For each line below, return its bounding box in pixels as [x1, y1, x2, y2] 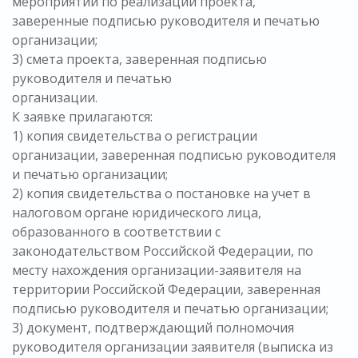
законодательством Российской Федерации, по [12, 242, 313, 261]
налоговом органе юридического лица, [12, 204, 261, 222]
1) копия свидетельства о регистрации [12, 127, 257, 145]
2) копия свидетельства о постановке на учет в [12, 185, 311, 203]
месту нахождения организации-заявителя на [12, 261, 301, 280]
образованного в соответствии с [12, 223, 221, 241]
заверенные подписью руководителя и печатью [12, 12, 320, 30]
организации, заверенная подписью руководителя [12, 146, 336, 165]
